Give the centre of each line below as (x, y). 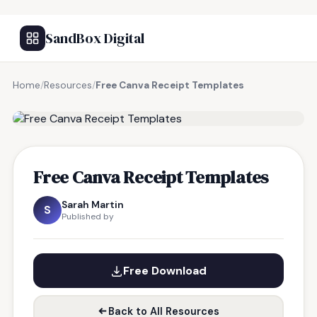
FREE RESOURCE (83, 101)
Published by (88, 217)
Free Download (165, 271)
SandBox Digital (95, 38)
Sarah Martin (93, 204)
